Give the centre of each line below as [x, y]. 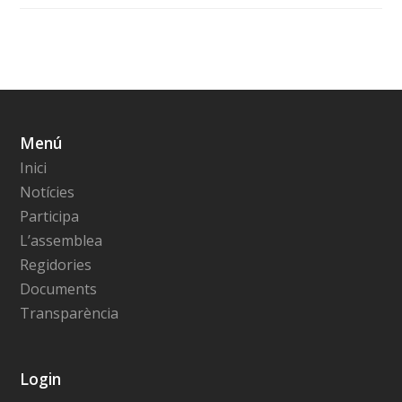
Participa [50, 216]
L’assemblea [61, 240]
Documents [59, 288]
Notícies [48, 192]
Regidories [56, 264]
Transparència [70, 313]
